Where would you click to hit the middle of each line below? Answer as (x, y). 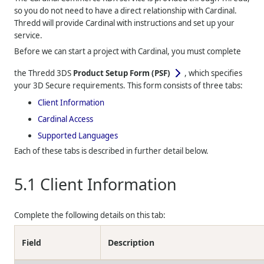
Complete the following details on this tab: (90, 215)
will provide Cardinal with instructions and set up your (138, 23)
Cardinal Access (66, 119)
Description (131, 242)
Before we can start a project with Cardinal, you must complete (128, 52)
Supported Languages (78, 136)
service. (29, 36)
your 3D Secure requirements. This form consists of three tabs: (129, 86)
